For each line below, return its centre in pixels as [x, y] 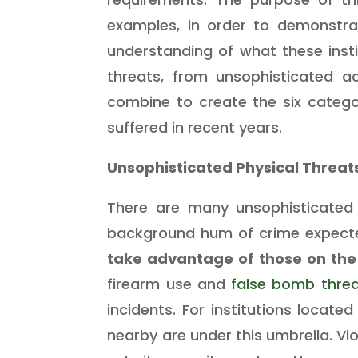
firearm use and [169, 284]
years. [261, 127]
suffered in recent [173, 127]
